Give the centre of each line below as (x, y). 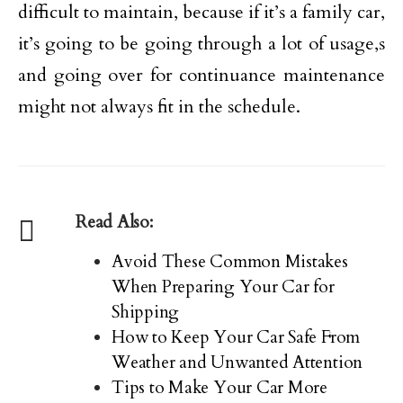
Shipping (146, 312)
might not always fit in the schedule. (159, 107)
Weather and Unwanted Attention (237, 363)
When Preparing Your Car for (223, 287)
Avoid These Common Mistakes (230, 262)
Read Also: (114, 222)
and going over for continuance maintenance (201, 75)
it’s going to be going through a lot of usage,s (201, 44)
